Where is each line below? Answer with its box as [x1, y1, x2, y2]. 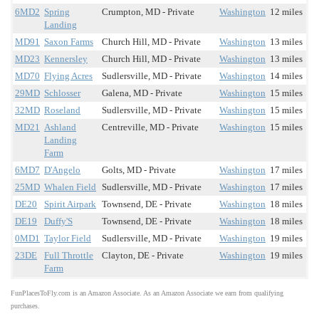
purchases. [11, 302, 40, 310]
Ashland [44, 122, 76, 133]
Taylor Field [44, 233, 91, 244]
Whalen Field [44, 182, 96, 193]
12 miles [270, 6, 303, 18]
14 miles [270, 70, 303, 82]
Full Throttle [44, 250, 93, 261]
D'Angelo [44, 164, 80, 176]
